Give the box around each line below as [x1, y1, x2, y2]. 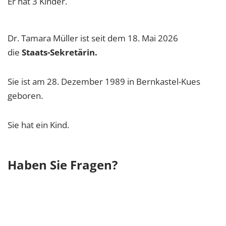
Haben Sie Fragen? [8, 156, 118, 174]
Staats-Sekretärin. [22, 46, 97, 59]
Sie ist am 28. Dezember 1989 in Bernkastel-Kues [8, 76, 200, 88]
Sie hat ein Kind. [8, 119, 69, 131]
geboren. [8, 90, 43, 102]
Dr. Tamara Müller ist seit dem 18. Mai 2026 [8, 32, 178, 44]
